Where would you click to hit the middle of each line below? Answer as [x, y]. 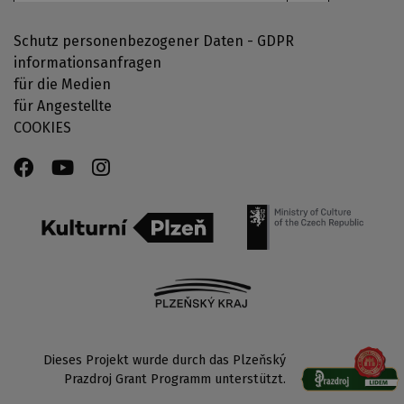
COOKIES [42, 127]
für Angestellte [63, 106]
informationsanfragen [87, 62]
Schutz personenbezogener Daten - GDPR [154, 41]
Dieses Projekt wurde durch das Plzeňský [165, 360]
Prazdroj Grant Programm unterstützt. [175, 379]
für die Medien [62, 84]
